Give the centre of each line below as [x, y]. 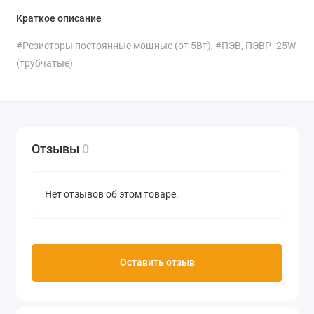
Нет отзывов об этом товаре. [112, 195]
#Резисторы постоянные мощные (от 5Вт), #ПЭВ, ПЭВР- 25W [156, 46]
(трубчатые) [44, 63]
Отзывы [57, 149]
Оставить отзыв [157, 263]
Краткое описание [59, 19]
